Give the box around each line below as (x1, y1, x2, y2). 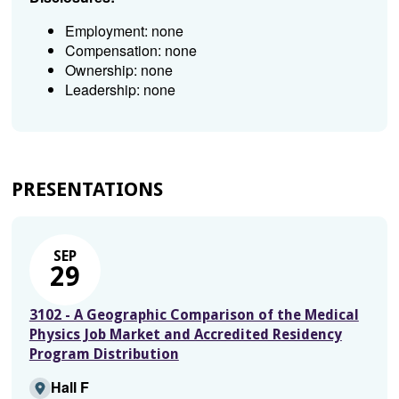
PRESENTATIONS (11, 178, 163, 200)
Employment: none (64, 20, 183, 41)
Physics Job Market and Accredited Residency (28, 326, 342, 343)
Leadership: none (64, 79, 175, 100)
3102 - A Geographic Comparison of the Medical (28, 306, 359, 323)
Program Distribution (28, 346, 179, 362)
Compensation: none (64, 40, 197, 61)
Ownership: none (64, 60, 173, 80)
